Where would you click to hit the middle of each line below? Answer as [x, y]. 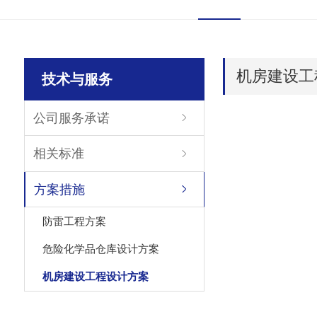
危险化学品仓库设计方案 [100, 249]
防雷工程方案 [74, 221]
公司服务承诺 [72, 118]
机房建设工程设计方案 [95, 277]
